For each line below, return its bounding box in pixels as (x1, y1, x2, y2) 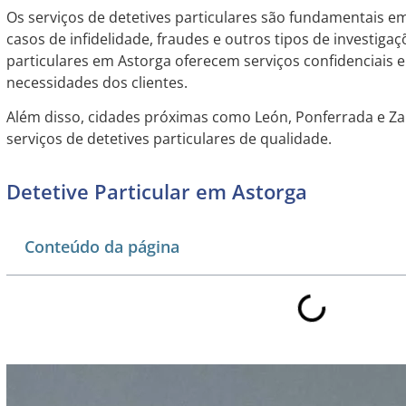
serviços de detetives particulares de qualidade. (5, 129, 332, 150)
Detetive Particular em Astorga (5, 177, 307, 205)
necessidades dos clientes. (5, 72, 188, 92)
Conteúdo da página (24, 235, 179, 257)
